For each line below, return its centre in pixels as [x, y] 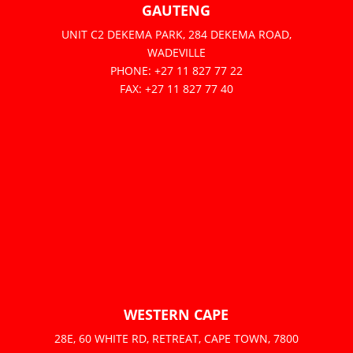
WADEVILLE [176, 52]
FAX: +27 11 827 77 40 [176, 89]
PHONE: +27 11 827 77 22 [176, 71]
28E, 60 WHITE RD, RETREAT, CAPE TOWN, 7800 [176, 338]
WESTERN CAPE [176, 314]
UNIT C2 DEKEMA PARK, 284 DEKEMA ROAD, [176, 34]
